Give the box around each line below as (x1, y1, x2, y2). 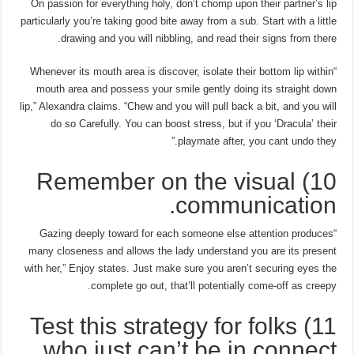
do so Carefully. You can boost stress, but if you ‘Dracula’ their (50, 117, 337, 130)
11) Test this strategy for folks (29, 312, 297, 339)
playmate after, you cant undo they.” (177, 134, 337, 147)
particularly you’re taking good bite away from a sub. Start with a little (20, 14, 337, 27)
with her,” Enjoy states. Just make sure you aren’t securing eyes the (24, 262, 337, 274)
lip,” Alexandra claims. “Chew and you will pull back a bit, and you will (19, 100, 337, 112)
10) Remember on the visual (36, 168, 296, 194)
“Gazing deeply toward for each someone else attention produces (39, 227, 333, 239)
